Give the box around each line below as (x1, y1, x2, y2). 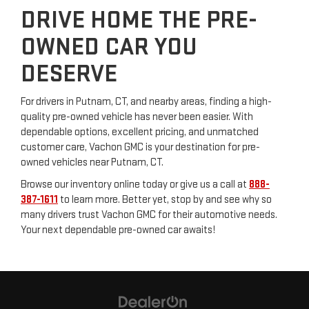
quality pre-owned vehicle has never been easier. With (21, 110, 253, 124)
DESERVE (21, 59, 117, 90)
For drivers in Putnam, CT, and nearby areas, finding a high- (21, 95, 272, 109)
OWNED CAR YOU (21, 32, 197, 63)
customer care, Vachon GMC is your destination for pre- (21, 141, 260, 154)
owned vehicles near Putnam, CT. (21, 156, 163, 170)
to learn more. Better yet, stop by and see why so (58, 193, 272, 207)
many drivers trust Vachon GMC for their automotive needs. (21, 208, 277, 222)
